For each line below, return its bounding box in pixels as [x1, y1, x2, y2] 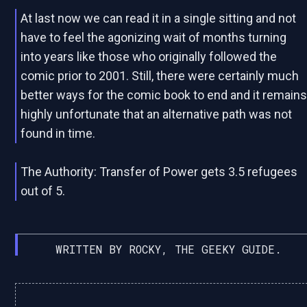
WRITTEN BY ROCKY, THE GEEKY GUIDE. [55, 242, 282, 256]
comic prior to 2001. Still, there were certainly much [21, 69, 299, 83]
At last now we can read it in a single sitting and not [21, 11, 297, 25]
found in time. [21, 126, 96, 140]
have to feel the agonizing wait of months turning [21, 30, 287, 45]
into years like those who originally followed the [21, 49, 278, 64]
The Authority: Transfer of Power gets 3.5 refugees [21, 164, 298, 179]
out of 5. [21, 184, 66, 198]
